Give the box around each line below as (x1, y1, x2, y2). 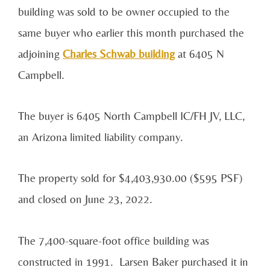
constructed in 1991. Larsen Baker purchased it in (18, 254, 248, 268)
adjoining (18, 46, 60, 60)
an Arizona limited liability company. (18, 130, 183, 144)
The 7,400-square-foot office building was (18, 233, 209, 247)
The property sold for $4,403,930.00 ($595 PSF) (18, 171, 242, 185)
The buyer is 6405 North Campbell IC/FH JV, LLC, (18, 109, 245, 123)
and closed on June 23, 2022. (18, 192, 152, 206)
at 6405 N (175, 46, 224, 60)
